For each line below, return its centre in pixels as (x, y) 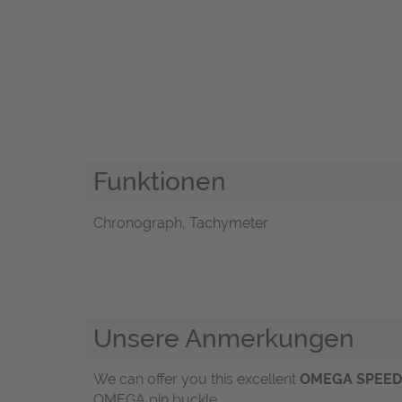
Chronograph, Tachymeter (181, 223)
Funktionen (160, 182)
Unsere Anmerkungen (224, 338)
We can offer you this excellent (197, 380)
